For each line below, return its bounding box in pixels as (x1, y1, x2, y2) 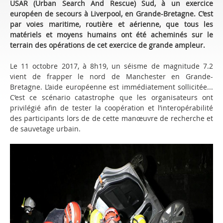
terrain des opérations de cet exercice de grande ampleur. (10, 40, 205, 50)
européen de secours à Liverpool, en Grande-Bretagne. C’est (10, 9, 213, 18)
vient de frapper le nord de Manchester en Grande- (10, 72, 213, 81)
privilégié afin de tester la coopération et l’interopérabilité (10, 103, 213, 112)
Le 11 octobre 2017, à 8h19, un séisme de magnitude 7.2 (10, 61, 213, 71)
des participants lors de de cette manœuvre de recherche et (10, 113, 213, 123)
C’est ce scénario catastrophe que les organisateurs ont (10, 93, 213, 102)
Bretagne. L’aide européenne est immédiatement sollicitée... (10, 82, 213, 92)
